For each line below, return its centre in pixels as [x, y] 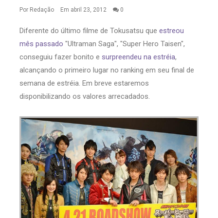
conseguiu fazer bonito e [61, 57]
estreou [172, 31]
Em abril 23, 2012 [84, 10]
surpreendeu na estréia [138, 57]
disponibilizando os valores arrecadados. [85, 96]
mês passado [41, 44]
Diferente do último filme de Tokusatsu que [89, 31]
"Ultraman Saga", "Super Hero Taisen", [124, 44]
